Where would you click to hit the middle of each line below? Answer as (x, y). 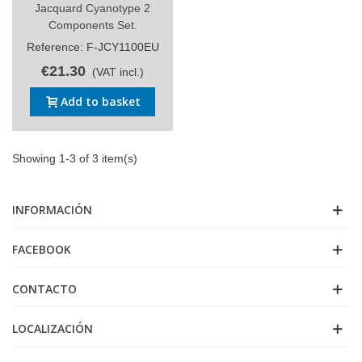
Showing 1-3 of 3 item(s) (75, 158)
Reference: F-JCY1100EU (93, 46)
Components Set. (93, 25)
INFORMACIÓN (52, 209)
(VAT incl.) (118, 72)
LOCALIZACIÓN (53, 328)
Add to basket (101, 101)
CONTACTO (44, 288)
